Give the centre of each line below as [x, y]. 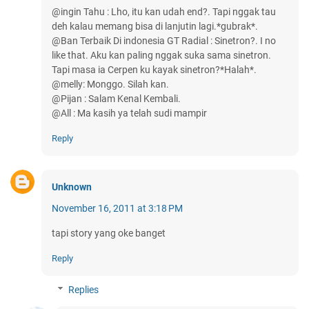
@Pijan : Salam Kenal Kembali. [116, 99]
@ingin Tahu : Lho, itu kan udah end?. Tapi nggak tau [164, 12]
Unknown [72, 187]
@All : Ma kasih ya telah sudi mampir [129, 113]
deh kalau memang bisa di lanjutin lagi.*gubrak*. [155, 27]
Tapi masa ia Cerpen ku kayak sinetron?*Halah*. [154, 70]
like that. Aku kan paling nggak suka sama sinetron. [161, 56]
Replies [84, 290]
